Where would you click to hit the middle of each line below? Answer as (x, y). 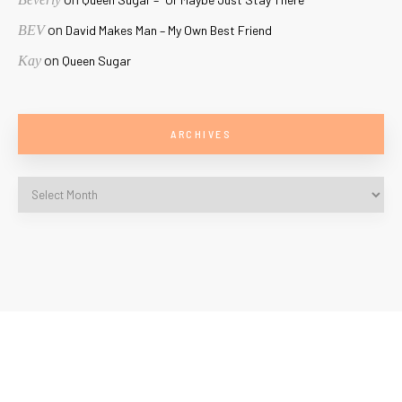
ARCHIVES (201, 134)
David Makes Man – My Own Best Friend (169, 31)
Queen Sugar (96, 61)
